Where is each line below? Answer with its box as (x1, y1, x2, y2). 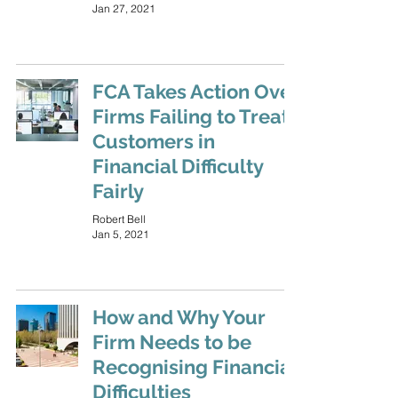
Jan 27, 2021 (92, 2, 155, 15)
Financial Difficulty (92, 155, 263, 178)
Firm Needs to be (92, 330, 251, 354)
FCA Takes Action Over (92, 80, 299, 103)
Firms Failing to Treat (92, 105, 289, 128)
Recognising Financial (92, 355, 297, 378)
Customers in (92, 130, 215, 153)
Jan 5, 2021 (92, 227, 149, 241)
